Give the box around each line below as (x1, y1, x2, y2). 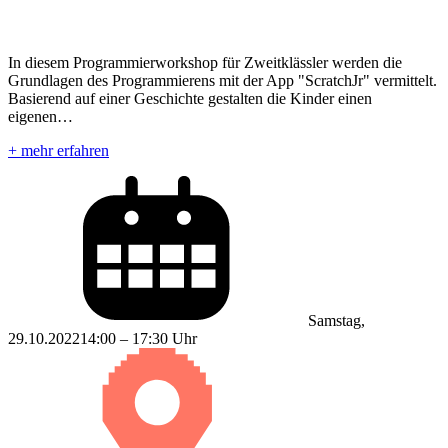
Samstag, (308, 311, 365, 329)
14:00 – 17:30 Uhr (80, 329, 197, 347)
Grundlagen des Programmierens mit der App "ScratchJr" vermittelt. (8, 71, 437, 89)
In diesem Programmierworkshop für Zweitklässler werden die (8, 53, 402, 71)
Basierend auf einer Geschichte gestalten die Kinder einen (8, 89, 372, 107)
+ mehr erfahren (8, 141, 109, 159)
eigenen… (8, 107, 73, 125)
